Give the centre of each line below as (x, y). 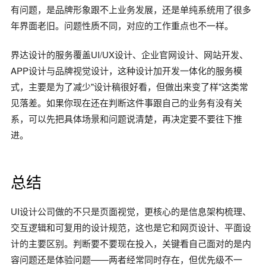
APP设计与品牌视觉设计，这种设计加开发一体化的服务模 (126, 70)
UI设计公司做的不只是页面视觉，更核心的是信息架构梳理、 (131, 211)
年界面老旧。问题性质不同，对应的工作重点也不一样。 (122, 25)
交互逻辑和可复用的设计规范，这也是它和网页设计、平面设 (131, 227)
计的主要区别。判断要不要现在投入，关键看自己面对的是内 (131, 243)
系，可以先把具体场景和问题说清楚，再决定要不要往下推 (126, 118)
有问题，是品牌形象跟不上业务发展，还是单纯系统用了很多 (131, 9)
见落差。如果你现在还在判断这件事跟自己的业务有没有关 (126, 102)
